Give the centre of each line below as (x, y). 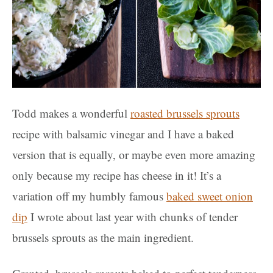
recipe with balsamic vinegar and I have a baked (123, 133)
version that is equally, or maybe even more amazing (134, 154)
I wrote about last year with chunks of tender (133, 216)
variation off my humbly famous (89, 196)
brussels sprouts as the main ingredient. (103, 237)
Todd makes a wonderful (71, 113)
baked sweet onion (210, 196)
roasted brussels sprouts (185, 113)
